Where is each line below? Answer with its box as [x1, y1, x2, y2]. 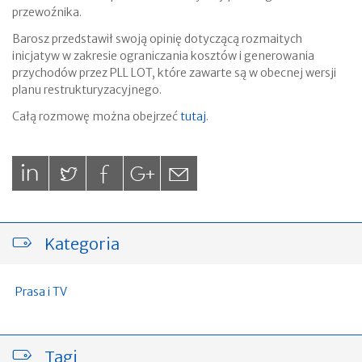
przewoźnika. [12, 4, 82, 19]
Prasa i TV [15, 284, 67, 300]
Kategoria [44, 234, 120, 255]
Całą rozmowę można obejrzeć [12, 108, 180, 124]
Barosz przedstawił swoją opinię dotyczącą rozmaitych [12, 31, 302, 46]
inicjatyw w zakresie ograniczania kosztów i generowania [12, 48, 314, 63]
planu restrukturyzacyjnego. [12, 82, 162, 97]
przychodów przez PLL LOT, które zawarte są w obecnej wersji [12, 65, 336, 80]
